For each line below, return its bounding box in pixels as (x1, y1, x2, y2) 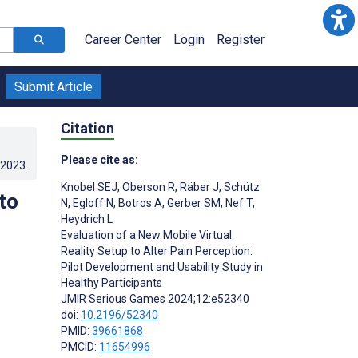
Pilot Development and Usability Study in (61, 260, 263, 273)
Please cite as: (61, 153, 138, 166)
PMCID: (61, 340, 99, 353)
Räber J (177, 180, 219, 193)
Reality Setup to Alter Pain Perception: (61, 244, 253, 257)
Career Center (85, 32, 161, 47)
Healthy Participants (61, 276, 162, 289)
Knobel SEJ (61, 180, 117, 193)
